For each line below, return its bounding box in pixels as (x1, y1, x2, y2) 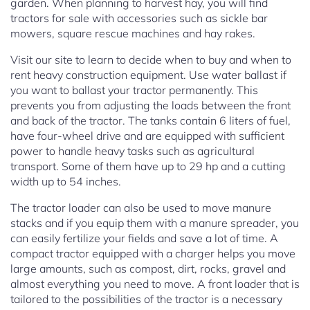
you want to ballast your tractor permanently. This (10, 83, 258, 98)
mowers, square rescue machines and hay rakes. (10, 26, 255, 41)
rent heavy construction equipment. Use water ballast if (10, 68, 286, 82)
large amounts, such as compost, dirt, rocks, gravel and (10, 262, 286, 276)
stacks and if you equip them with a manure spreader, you (10, 216, 299, 230)
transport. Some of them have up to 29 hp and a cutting (10, 159, 286, 174)
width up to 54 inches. (10, 174, 121, 189)
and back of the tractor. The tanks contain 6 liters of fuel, (10, 113, 291, 128)
